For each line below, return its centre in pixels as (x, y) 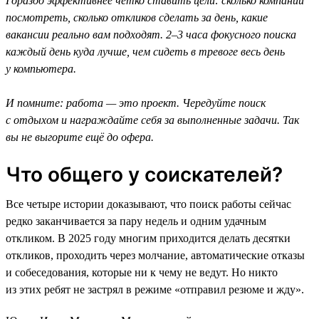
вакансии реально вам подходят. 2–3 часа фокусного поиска (151, 34)
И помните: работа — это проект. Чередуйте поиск (136, 103)
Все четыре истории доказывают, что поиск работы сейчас (148, 204)
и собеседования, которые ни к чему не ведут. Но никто (142, 272)
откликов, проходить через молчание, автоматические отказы (155, 255)
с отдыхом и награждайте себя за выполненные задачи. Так (152, 120)
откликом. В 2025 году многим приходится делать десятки (148, 238)
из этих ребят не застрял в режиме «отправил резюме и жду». (155, 289)
